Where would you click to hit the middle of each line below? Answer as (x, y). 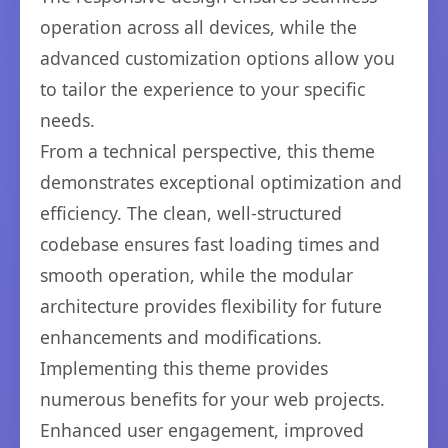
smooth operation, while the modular (196, 274)
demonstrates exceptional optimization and (221, 181)
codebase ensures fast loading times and (210, 243)
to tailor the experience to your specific (202, 88)
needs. (67, 119)
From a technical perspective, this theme (207, 150)
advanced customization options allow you (217, 57)
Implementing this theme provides (184, 367)
